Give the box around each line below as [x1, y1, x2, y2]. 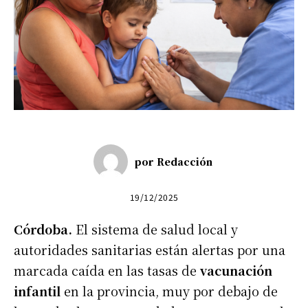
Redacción [157, 154, 212, 168]
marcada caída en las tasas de [14, 261, 200, 279]
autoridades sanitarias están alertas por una [14, 240, 285, 258]
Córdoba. [14, 219, 72, 238]
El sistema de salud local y [72, 219, 238, 238]
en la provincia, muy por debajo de [60, 281, 278, 300]
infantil [14, 281, 60, 300]
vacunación [200, 261, 272, 279]
